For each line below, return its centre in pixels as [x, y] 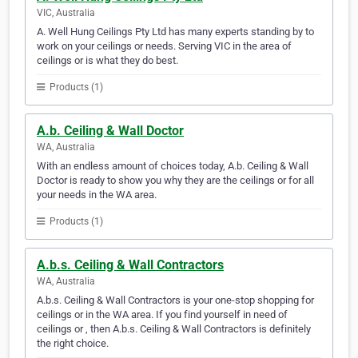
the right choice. [73, 344]
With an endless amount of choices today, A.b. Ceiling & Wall [173, 166]
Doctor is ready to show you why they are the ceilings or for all [175, 181]
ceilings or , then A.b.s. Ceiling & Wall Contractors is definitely [174, 329]
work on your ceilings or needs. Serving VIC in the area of [164, 46]
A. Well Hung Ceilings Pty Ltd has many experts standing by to [175, 32]
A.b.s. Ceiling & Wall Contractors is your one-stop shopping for [175, 300]
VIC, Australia [66, 13]
